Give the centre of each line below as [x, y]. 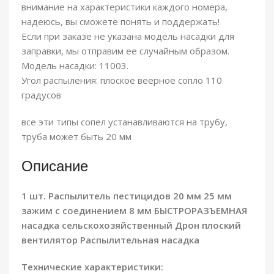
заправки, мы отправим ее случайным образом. [125, 51]
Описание [55, 166]
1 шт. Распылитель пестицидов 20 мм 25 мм [127, 196]
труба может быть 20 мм [76, 137]
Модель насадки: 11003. [75, 66]
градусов [41, 95]
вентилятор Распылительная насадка [110, 240]
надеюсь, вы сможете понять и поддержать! [120, 22]
